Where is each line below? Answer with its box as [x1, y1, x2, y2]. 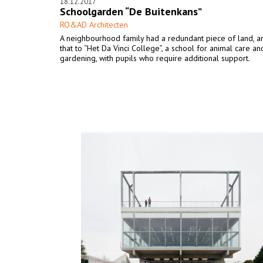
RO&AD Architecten [60, 19, 128, 30]
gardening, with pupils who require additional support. [60, 53, 250, 63]
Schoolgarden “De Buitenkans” [60, 5, 202, 18]
